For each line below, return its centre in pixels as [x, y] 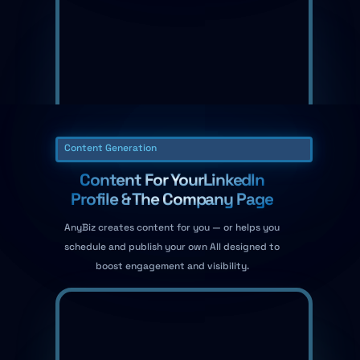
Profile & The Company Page [172, 198]
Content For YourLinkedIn [172, 179]
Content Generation [110, 147]
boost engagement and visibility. [172, 266]
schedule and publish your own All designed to [172, 246]
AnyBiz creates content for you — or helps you [172, 227]
